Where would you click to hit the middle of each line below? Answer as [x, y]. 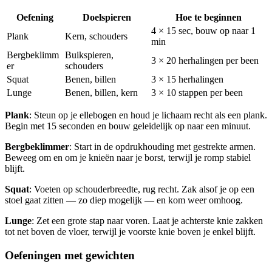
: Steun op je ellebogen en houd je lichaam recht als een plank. [148, 115]
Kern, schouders [96, 36]
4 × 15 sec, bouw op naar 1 [203, 30]
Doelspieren [107, 17]
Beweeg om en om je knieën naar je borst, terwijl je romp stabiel [128, 157]
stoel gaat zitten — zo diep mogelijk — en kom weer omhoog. [124, 200]
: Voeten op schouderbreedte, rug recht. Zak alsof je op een [142, 189]
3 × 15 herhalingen [187, 79]
